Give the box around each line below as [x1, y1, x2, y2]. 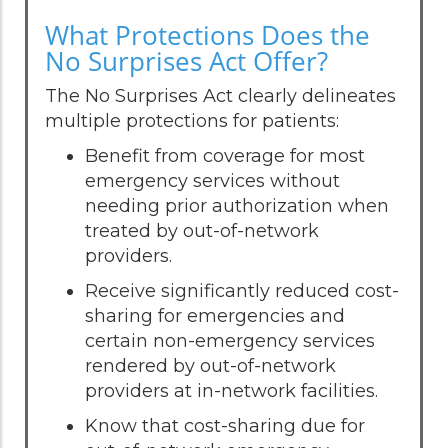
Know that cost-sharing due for [85, 414, 365, 437]
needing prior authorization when [85, 194, 389, 217]
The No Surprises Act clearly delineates [45, 84, 396, 107]
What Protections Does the [45, 16, 370, 53]
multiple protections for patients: [45, 109, 339, 132]
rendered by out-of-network [85, 354, 336, 377]
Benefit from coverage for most [85, 144, 365, 167]
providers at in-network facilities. [85, 379, 378, 402]
